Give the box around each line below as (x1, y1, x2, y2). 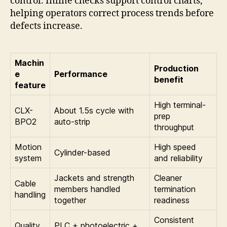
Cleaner (154, 173, 182, 183)
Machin (15, 58, 44, 68)
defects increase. (10, 20, 83, 32)
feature (15, 80, 46, 91)
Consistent (154, 215, 194, 225)
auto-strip (54, 117, 90, 127)
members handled (54, 184, 121, 195)
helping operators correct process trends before (10, 8, 214, 20)
